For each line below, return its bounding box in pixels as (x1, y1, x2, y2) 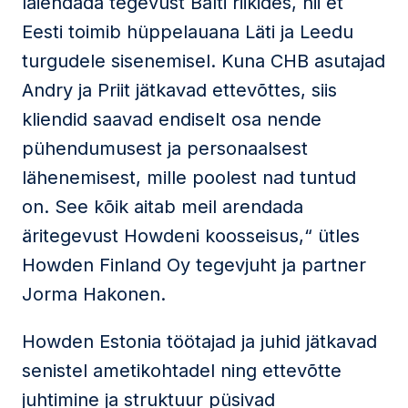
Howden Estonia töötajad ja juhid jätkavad (22, 331, 377, 352)
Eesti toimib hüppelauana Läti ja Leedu (22, 21, 353, 43)
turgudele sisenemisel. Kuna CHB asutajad (22, 50, 385, 72)
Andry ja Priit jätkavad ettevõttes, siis (22, 79, 337, 101)
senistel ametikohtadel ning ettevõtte (22, 360, 342, 382)
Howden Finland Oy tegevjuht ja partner (22, 254, 366, 276)
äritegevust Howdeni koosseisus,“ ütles (22, 225, 360, 247)
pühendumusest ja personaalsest (22, 138, 308, 159)
